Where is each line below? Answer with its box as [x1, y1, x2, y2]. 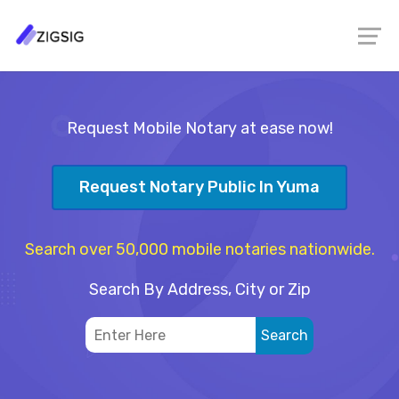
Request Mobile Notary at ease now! [66, 118, 333, 138]
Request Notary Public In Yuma [79, 177, 320, 198]
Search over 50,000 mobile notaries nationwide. [24, 239, 375, 259]
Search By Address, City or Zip [88, 279, 311, 299]
